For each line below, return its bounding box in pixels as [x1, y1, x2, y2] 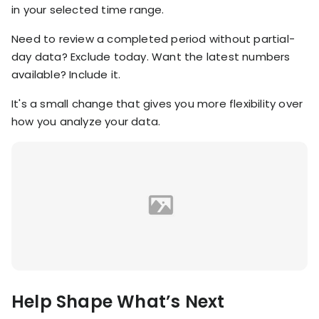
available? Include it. [11, 66, 121, 82]
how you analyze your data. [11, 113, 161, 129]
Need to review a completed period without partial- [11, 31, 296, 46]
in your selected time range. [11, 1, 164, 17]
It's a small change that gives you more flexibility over [11, 95, 303, 111]
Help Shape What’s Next [11, 289, 225, 313]
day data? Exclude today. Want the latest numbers [11, 48, 291, 64]
